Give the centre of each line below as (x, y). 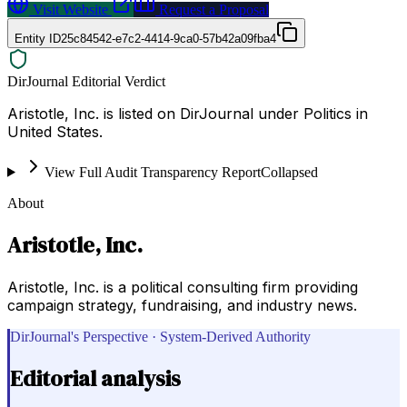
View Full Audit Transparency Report (152, 172)
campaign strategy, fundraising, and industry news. (182, 305)
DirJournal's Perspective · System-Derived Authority (160, 336)
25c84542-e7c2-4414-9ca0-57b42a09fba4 (169, 38)
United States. (55, 131)
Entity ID (38, 38)
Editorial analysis (95, 378)
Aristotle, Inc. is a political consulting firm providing (183, 287)
